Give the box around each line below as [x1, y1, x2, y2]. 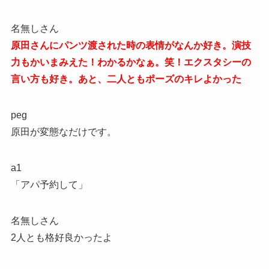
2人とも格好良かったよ [10, 232, 112, 243]
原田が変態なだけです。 [10, 126, 116, 137]
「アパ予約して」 [10, 179, 88, 190]
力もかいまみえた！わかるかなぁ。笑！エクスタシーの [10, 56, 251, 67]
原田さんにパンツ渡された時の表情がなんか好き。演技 [10, 40, 251, 50]
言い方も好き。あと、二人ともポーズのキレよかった [10, 73, 241, 84]
